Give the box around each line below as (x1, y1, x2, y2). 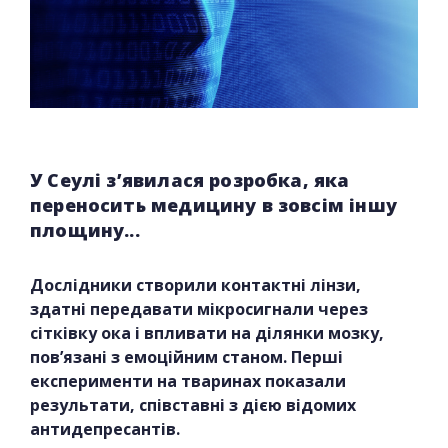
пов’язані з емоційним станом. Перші (30, 346, 343, 369)
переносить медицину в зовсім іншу (30, 193, 397, 218)
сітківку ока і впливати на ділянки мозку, (30, 322, 384, 345)
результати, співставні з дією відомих (30, 394, 356, 417)
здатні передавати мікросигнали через (30, 298, 368, 321)
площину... (30, 218, 140, 243)
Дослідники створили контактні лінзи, (30, 274, 361, 297)
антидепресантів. (30, 418, 180, 441)
